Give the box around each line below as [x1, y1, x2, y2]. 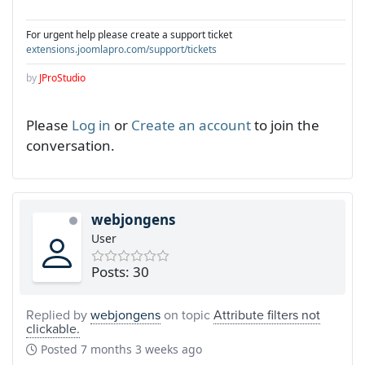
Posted [37, 341, 81, 357]
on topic [161, 305, 213, 323]
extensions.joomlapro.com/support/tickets [26, 42, 217, 56]
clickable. [26, 319, 80, 337]
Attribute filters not [213, 305, 320, 323]
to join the [251, 115, 319, 134]
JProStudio [39, 70, 86, 85]
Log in [72, 115, 111, 134]
